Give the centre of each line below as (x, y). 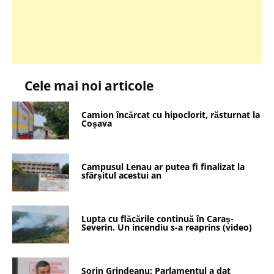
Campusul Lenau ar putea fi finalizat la (163, 166)
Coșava (97, 123)
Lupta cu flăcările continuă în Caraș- (158, 218)
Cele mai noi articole (89, 86)
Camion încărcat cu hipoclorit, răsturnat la (171, 114)
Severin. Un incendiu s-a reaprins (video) (167, 227)
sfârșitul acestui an (122, 175)
